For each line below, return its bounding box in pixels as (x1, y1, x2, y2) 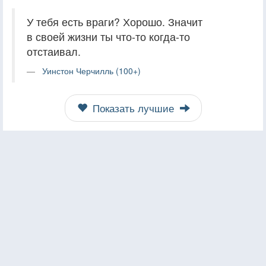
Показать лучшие (89, 100, 177, 115)
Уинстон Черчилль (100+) (42, 64, 141, 77)
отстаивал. (27, 43, 81, 59)
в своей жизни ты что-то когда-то (27, 28, 190, 44)
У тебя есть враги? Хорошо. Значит (27, 14, 202, 29)
